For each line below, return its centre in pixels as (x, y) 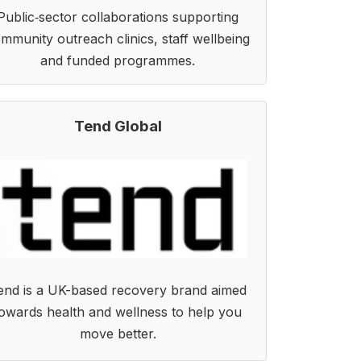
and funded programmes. (118, 60)
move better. (118, 334)
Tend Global (118, 126)
